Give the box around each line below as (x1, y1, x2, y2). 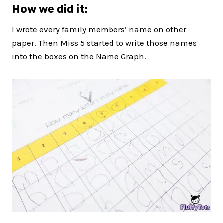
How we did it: (12, 2, 88, 16)
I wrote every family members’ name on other (12, 24, 186, 34)
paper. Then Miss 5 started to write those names (12, 37, 197, 48)
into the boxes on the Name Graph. (12, 51, 146, 61)
